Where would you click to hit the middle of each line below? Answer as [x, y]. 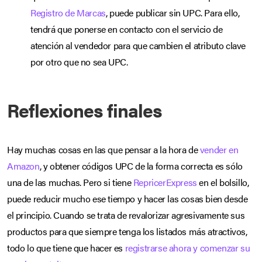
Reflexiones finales [85, 109]
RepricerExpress [165, 182]
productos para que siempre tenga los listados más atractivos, [127, 231]
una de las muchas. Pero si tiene [70, 182]
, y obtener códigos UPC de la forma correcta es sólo [141, 166]
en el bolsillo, [223, 182]
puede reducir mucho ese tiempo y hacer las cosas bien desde [127, 198]
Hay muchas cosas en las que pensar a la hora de [104, 149]
